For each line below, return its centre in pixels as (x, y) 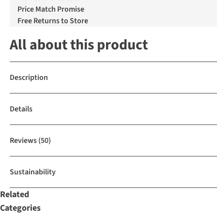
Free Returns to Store (53, 21)
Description (29, 78)
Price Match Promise (51, 9)
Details (21, 109)
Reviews (23, 141)
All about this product (79, 45)
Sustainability (33, 172)
